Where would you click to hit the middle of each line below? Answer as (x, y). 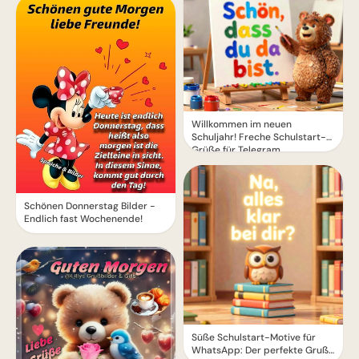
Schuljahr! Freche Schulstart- (259, 137)
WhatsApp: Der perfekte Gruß (260, 350)
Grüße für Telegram (236, 149)
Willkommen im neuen (242, 124)
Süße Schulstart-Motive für (254, 337)
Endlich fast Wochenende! (83, 218)
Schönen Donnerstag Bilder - (90, 206)
